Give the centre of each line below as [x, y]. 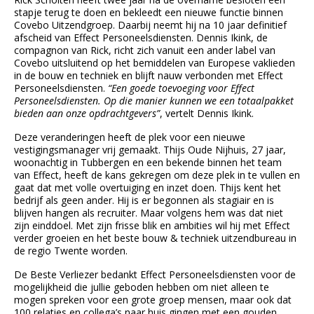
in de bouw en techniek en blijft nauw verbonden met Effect [149, 75]
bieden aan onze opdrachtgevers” [87, 113]
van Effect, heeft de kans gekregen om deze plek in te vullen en [157, 175]
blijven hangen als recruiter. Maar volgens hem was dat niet [149, 212]
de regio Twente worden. [71, 250]
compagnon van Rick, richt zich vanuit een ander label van [145, 50]
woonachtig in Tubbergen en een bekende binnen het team [148, 162]
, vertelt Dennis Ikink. [207, 113]
